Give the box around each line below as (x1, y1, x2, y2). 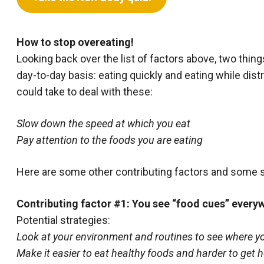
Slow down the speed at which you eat (16, 117, 190, 130)
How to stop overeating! (16, 36, 134, 48)
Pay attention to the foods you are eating (16, 134, 203, 146)
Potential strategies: (16, 214, 110, 226)
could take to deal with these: (16, 85, 153, 98)
